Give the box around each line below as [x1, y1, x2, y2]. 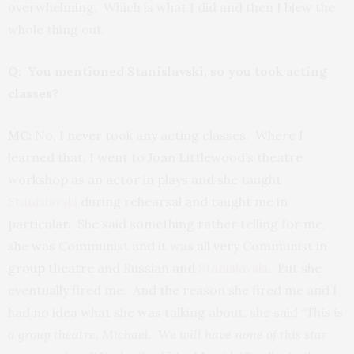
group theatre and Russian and [8, 260, 198, 276]
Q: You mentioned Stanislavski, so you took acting [8, 63, 327, 79]
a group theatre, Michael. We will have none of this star [8, 326, 327, 342]
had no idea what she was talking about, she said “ [8, 304, 306, 320]
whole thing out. [8, 21, 105, 37]
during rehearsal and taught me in [77, 194, 288, 209]
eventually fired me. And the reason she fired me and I [8, 282, 337, 298]
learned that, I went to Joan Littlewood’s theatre [8, 149, 303, 165]
